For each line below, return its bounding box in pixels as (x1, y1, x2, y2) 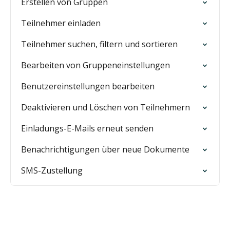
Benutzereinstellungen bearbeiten (21, 81, 155, 92)
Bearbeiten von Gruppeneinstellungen (21, 60, 170, 71)
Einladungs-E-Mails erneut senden (21, 123, 154, 134)
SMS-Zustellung (21, 165, 83, 176)
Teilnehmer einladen (21, 17, 101, 29)
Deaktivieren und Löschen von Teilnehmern (21, 102, 190, 113)
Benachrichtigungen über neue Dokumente (21, 144, 189, 155)
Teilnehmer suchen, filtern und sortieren (21, 39, 178, 50)
